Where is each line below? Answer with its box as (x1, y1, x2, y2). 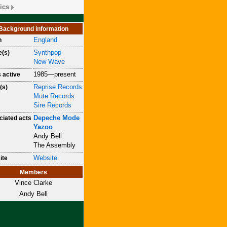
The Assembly (33, 141, 75, 149)
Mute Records (33, 92, 74, 100)
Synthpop (33, 49, 61, 56)
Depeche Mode (33, 114, 80, 122)
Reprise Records (33, 83, 82, 91)
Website (33, 154, 57, 162)
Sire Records (33, 101, 71, 109)
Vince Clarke (14, 179, 52, 186)
